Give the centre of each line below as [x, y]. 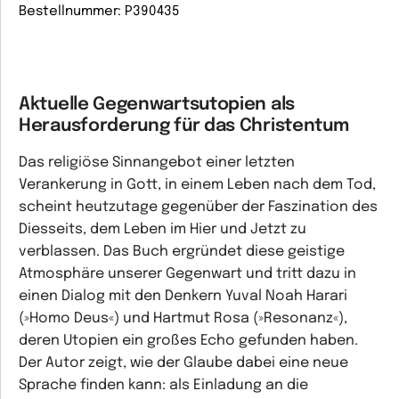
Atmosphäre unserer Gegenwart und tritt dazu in [187, 274]
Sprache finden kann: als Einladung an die [163, 385]
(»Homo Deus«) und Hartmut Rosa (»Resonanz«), [183, 318]
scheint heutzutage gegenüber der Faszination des [198, 207]
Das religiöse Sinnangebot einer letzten [157, 163]
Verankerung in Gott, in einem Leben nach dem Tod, [197, 185]
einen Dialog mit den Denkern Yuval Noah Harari [183, 296]
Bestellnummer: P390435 [99, 12]
